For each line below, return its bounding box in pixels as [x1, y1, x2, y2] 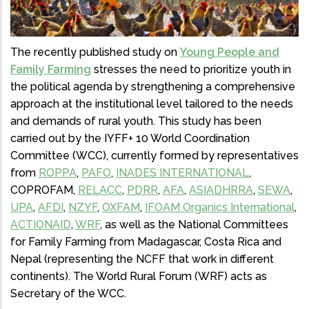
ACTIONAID [10, 218, 71, 232]
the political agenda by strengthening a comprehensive [10, 80, 295, 94]
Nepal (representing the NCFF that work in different [10, 252, 274, 266]
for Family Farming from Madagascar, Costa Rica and [10, 235, 281, 249]
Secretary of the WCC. [10, 287, 126, 301]
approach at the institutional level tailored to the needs [10, 97, 293, 111]
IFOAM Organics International [145, 201, 295, 215]
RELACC [78, 183, 122, 197]
